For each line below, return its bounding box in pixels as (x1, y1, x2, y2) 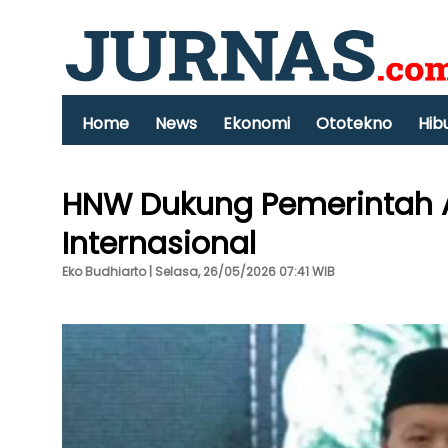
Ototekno (316, 112, 392, 135)
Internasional (62, 223, 256, 265)
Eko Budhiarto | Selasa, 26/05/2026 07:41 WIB (62, 263, 335, 280)
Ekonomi (223, 112, 290, 135)
